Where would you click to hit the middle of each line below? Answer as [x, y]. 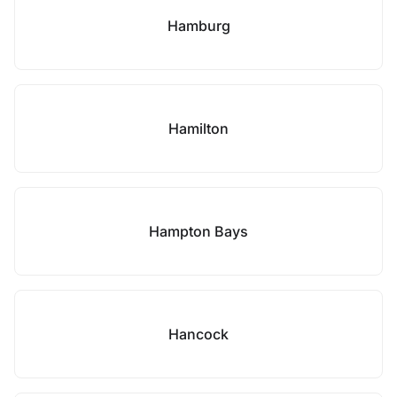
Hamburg [198, 26]
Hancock [198, 334]
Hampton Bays [198, 231]
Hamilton [198, 128]
